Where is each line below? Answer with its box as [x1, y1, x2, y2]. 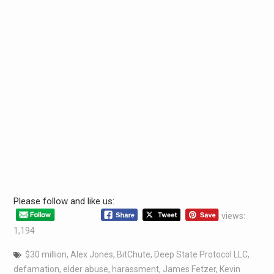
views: [221, 210, 246, 221]
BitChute [116, 249, 150, 259]
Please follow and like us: [13, 195, 114, 207]
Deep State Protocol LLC [154, 249, 248, 259]
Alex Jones [70, 249, 113, 259]
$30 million [24, 249, 67, 259]
